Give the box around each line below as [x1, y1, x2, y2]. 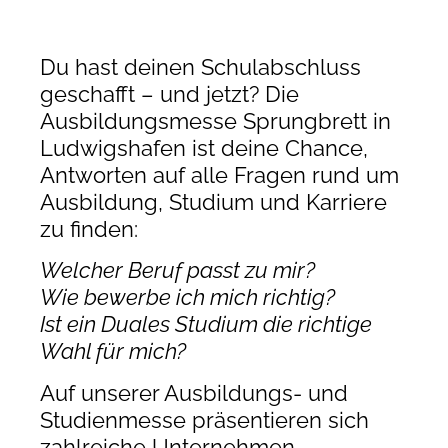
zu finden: [40, 215, 138, 242]
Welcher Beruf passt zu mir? [40, 257, 315, 284]
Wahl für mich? [40, 338, 186, 365]
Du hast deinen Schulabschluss [40, 53, 361, 80]
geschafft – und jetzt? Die [40, 80, 299, 107]
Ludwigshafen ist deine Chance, [40, 134, 368, 161]
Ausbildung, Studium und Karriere [40, 188, 387, 215]
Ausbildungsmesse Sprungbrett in [40, 107, 391, 134]
